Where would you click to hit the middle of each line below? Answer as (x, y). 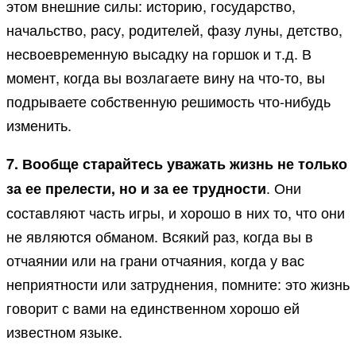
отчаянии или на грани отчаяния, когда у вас (155, 260)
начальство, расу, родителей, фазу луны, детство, (174, 30)
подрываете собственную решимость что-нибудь (168, 101)
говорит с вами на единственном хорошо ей (153, 308)
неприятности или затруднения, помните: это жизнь (178, 284)
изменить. (39, 125)
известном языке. (64, 332)
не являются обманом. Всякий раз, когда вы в (160, 236)
